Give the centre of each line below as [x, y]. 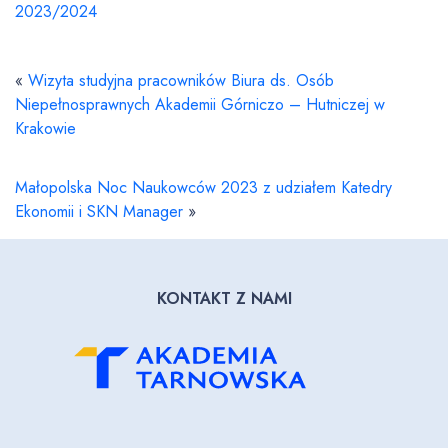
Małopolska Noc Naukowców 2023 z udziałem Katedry [203, 187]
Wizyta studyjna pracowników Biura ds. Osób [181, 80]
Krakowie [45, 128]
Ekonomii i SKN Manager [99, 211]
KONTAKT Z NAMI [224, 298]
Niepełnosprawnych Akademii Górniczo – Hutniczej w [200, 104]
